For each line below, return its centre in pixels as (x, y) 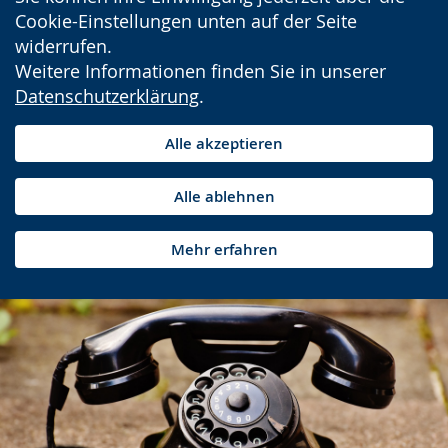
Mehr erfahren (224, 249)
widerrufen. (63, 46)
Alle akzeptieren (224, 143)
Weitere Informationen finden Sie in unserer (200, 71)
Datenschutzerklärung (107, 96)
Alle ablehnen (224, 196)
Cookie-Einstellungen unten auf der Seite (186, 21)
